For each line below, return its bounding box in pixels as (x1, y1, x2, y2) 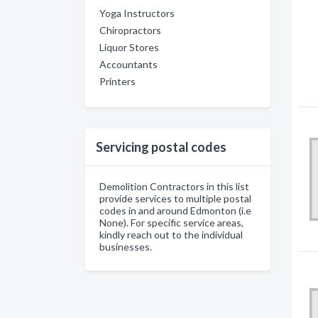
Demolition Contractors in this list (99, 180, 249, 192)
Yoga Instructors (99, 7, 175, 19)
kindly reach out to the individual (99, 229, 243, 241)
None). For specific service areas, (99, 216, 243, 229)
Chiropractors (99, 24, 161, 36)
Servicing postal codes (96, 139, 226, 155)
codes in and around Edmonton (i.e (99, 204, 251, 216)
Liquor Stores (99, 41, 159, 53)
